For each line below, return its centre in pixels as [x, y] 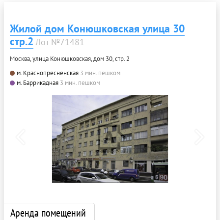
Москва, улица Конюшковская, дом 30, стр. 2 [70, 59]
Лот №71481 [60, 42]
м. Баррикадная [38, 83]
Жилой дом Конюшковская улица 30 [97, 29]
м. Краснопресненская [48, 73]
